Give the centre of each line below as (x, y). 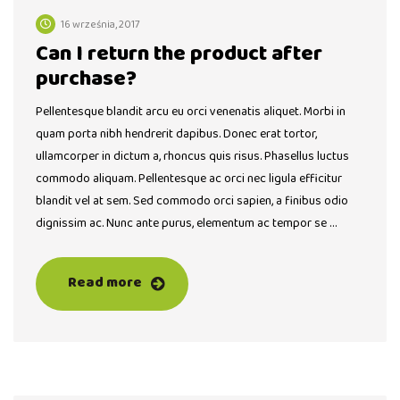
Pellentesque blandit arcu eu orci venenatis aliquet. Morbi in (191, 112)
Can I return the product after (179, 54)
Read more (105, 283)
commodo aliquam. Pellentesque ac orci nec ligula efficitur (189, 179)
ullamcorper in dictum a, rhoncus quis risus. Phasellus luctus (192, 157)
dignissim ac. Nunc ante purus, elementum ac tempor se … (186, 224)
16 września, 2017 (100, 25)
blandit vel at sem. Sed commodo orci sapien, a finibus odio (192, 201)
